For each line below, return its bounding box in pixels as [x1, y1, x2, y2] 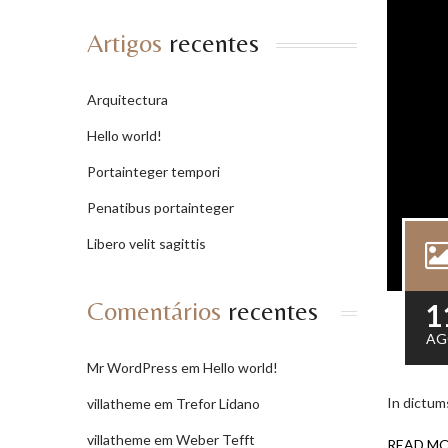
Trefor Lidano [176, 395, 260, 412]
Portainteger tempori [87, 163, 220, 180]
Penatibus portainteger [87, 199, 234, 216]
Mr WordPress [87, 359, 178, 376]
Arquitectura [87, 91, 168, 108]
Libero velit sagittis [87, 235, 206, 252]
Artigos [87, 28, 162, 58]
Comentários [87, 296, 221, 326]
